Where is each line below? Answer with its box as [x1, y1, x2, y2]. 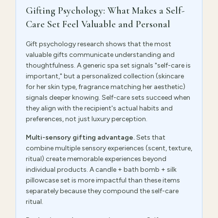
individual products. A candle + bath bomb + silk [26, 165, 177, 174]
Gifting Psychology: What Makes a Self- [26, 5, 184, 17]
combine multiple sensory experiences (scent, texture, [26, 144, 192, 152]
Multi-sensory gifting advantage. [26, 133, 135, 142]
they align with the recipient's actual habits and [26, 104, 173, 112]
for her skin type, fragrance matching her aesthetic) [26, 83, 185, 91]
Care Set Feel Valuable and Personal [26, 18, 170, 30]
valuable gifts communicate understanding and [26, 51, 175, 59]
